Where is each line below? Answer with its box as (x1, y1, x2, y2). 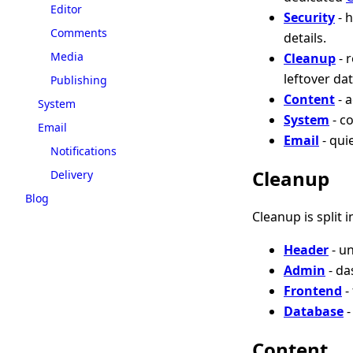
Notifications (50, 143, 117, 158)
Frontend (284, 282, 342, 300)
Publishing (50, 72, 107, 87)
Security (284, 8, 335, 26)
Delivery (50, 166, 93, 182)
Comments (50, 24, 107, 40)
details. (284, 28, 326, 46)
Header (284, 241, 329, 259)
